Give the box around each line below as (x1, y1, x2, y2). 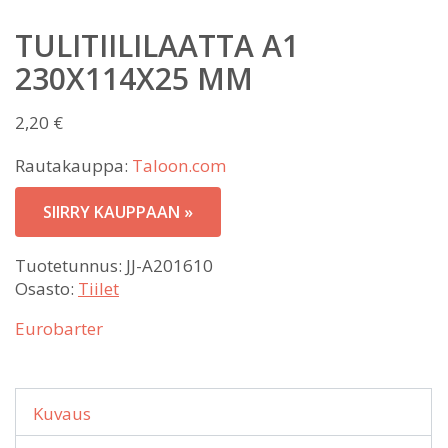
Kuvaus (33, 401, 91, 425)
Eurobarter (15, 316, 103, 340)
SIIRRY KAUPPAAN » (43, 200, 193, 223)
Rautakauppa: (15, 153, 132, 177)
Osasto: (15, 276, 78, 300)
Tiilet (78, 276, 119, 300)
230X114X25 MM (15, 57, 253, 99)
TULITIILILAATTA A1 (15, 24, 299, 66)
